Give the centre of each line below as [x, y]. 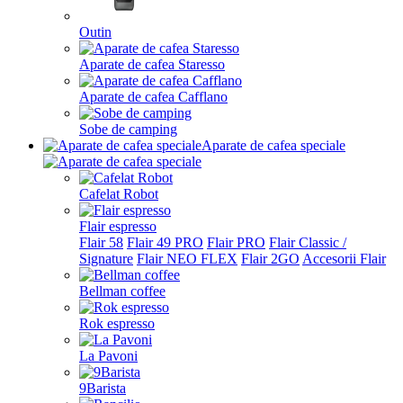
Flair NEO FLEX [187, 259]
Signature [106, 259]
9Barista [103, 388]
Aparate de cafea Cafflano [153, 97]
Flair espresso [118, 226]
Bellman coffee [122, 291]
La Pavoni [108, 356]
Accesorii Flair [344, 259]
